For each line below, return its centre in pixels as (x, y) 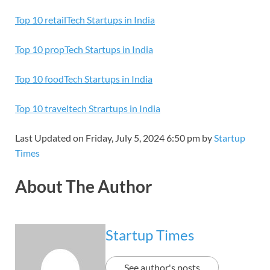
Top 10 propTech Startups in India (84, 49)
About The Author (83, 187)
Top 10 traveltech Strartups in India (88, 108)
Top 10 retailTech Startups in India (85, 19)
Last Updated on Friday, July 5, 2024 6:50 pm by (115, 137)
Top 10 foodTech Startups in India (84, 78)
